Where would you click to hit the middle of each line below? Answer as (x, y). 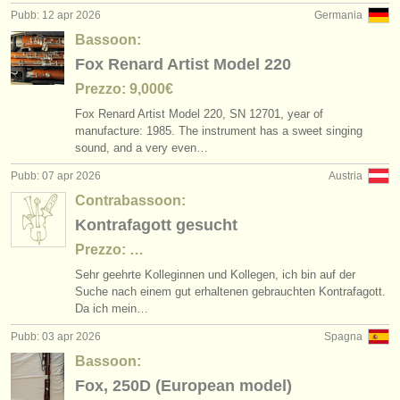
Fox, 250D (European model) (183, 386)
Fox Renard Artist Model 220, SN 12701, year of (199, 114)
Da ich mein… (112, 308)
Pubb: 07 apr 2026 (56, 176)
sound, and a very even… (142, 148)
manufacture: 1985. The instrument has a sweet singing (219, 131)
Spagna (343, 337)
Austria (346, 176)
